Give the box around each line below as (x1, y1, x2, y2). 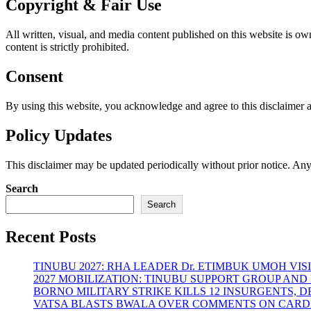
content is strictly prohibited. (6, 41, 129, 53)
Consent (6, 67, 63, 85)
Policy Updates (6, 126, 112, 144)
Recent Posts (6, 227, 96, 246)
